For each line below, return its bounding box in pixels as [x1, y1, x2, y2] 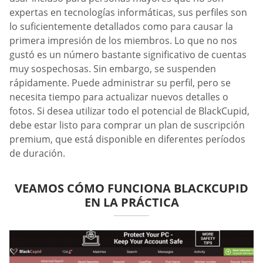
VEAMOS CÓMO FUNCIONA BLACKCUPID [15, 180, 248, 196]
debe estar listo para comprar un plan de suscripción [9, 118, 245, 131]
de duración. [9, 146, 65, 160]
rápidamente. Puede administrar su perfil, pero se [9, 76, 231, 89]
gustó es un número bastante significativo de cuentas [9, 48, 247, 61]
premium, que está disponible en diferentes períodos [9, 132, 245, 146]
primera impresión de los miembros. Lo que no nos [9, 33, 237, 47]
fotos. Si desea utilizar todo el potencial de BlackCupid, [9, 104, 249, 117]
